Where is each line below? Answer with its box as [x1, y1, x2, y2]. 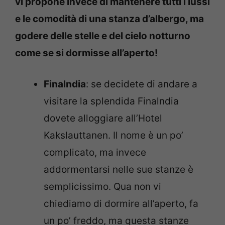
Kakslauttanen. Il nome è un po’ [44, 130, 183, 142]
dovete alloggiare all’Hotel [44, 113, 162, 125]
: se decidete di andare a [86, 78, 197, 90]
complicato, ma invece [44, 147, 146, 159]
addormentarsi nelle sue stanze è [44, 164, 193, 176]
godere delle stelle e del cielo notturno [15, 30, 190, 42]
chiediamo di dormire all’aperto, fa [44, 198, 198, 210]
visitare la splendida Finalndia [44, 95, 179, 107]
